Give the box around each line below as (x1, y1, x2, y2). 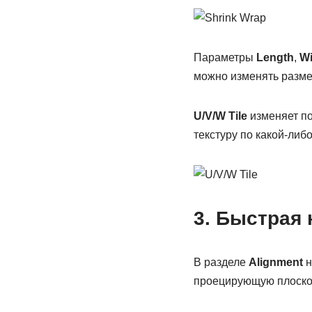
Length (256, 52, 294, 63)
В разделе (193, 256, 249, 268)
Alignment (248, 256, 303, 268)
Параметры (193, 52, 256, 63)
